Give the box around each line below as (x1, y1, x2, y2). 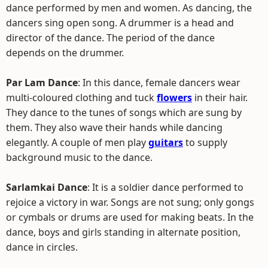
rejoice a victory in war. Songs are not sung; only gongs (6, 196, 254, 209)
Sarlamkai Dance (6, 181, 87, 194)
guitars (148, 136, 183, 149)
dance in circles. (6, 240, 78, 254)
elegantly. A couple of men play (6, 136, 148, 149)
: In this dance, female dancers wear (78, 76, 240, 89)
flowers (157, 91, 192, 104)
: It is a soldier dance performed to (87, 181, 243, 194)
